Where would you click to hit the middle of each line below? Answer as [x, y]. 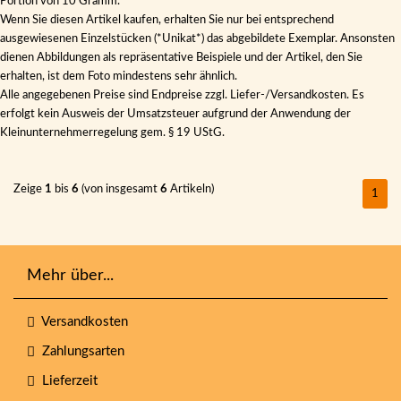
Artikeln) [191, 189]
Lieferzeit [66, 381]
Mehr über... [70, 276]
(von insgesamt [119, 189]
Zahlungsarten [80, 351]
